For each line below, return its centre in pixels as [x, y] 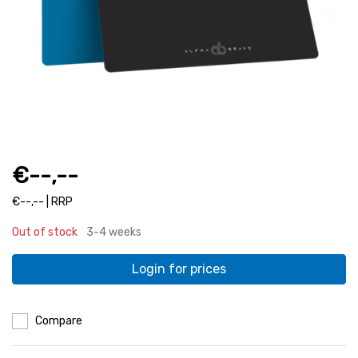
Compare [59, 320]
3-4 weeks [114, 232]
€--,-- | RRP [42, 201]
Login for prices [179, 268]
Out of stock [45, 232]
